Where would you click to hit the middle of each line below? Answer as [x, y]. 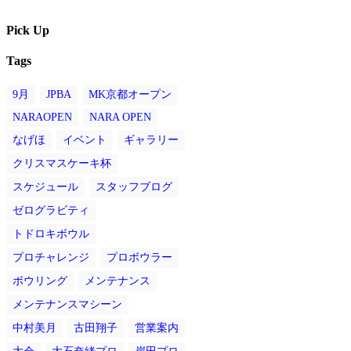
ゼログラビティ [51, 211]
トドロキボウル [51, 234]
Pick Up [28, 30]
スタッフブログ [134, 187]
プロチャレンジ [51, 258]
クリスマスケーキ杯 [62, 164]
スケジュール [45, 187]
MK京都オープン [130, 95]
